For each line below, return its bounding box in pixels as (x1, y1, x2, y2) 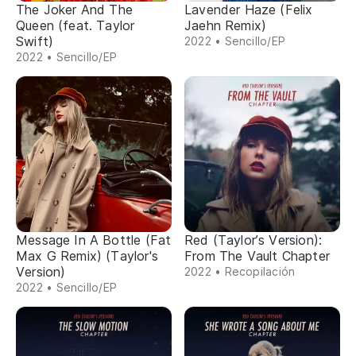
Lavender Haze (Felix (184, 2, 313, 17)
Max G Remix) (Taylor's (16, 248, 158, 264)
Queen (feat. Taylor (16, 17, 135, 33)
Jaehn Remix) (184, 17, 267, 33)
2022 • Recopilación (184, 265, 296, 278)
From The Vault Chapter (184, 248, 330, 264)
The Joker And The (16, 2, 133, 17)
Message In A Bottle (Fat (16, 232, 172, 248)
